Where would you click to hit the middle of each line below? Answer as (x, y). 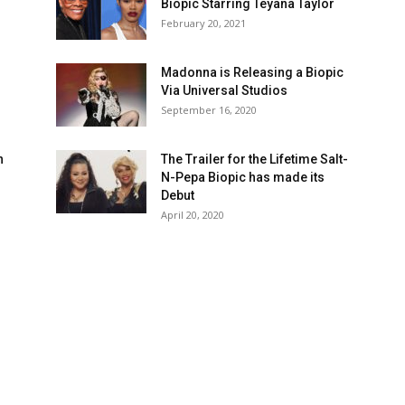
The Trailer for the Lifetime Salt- (254, 159)
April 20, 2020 (193, 215)
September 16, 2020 (209, 110)
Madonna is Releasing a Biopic (252, 72)
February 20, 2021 (203, 23)
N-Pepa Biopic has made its (243, 177)
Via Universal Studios (224, 90)
